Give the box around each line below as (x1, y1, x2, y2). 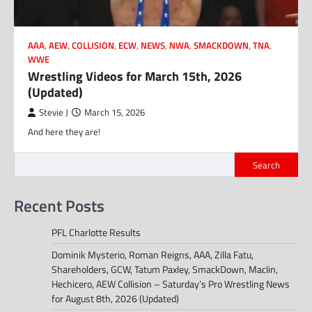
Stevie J (39, 106, 68, 120)
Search (253, 157, 280, 172)
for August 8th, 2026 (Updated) (52, 290, 179, 306)
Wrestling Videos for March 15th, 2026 (28, 67, 242, 86)
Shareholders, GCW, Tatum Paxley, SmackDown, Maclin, (52, 261, 278, 276)
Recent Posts (14, 192, 104, 218)
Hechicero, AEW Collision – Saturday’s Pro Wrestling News (52, 276, 290, 291)
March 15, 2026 (84, 106, 145, 120)
